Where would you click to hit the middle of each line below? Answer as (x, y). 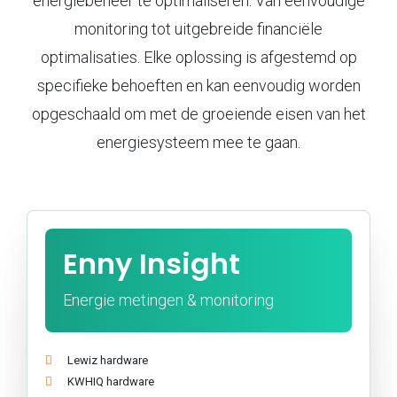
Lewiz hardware (108, 360)
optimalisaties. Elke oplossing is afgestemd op (198, 57)
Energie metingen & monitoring (170, 300)
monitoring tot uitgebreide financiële (198, 28)
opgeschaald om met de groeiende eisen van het (198, 113)
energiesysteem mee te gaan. (198, 142)
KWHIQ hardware (111, 381)
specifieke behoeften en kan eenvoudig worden (198, 85)
